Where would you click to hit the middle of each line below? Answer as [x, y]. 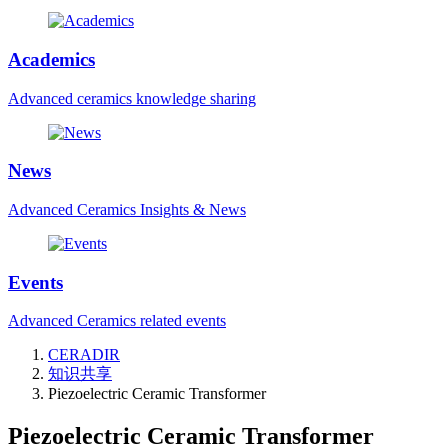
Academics [51, 59]
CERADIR [84, 355]
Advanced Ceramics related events [117, 321]
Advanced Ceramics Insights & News [127, 210]
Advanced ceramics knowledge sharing [132, 98]
